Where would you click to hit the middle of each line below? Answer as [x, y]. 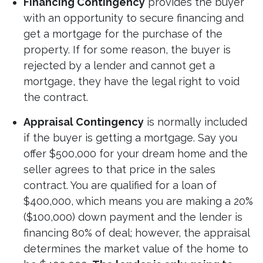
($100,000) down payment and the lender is [133, 217]
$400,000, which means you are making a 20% [138, 201]
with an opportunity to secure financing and [134, 18]
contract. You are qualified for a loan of [120, 186]
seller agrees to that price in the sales [119, 170]
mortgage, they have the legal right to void [131, 82]
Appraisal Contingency [84, 122]
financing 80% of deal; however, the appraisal [136, 233]
